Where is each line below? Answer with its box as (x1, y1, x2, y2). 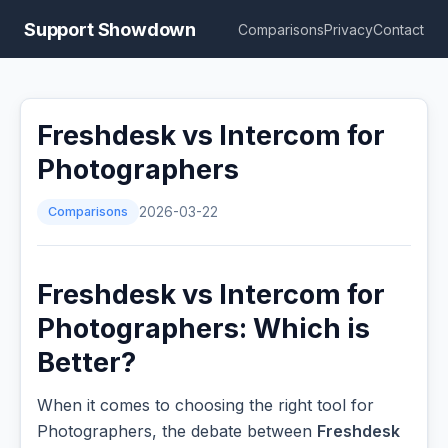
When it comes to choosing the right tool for (37, 395, 374, 416)
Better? (37, 346, 136, 380)
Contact (373, 20, 424, 38)
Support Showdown (24, 18, 197, 40)
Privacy (324, 20, 373, 38)
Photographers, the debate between (37, 421, 317, 442)
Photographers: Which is (37, 312, 370, 346)
